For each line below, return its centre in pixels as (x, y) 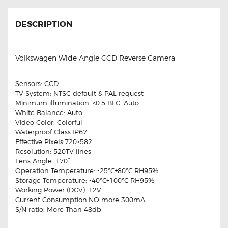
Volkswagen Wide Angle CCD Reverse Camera (95, 58)
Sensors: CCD (37, 84)
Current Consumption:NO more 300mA (80, 200)
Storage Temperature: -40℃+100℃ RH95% (85, 180)
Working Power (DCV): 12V (58, 190)
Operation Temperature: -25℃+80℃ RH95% (87, 171)
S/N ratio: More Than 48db (58, 209)
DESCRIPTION (44, 25)
